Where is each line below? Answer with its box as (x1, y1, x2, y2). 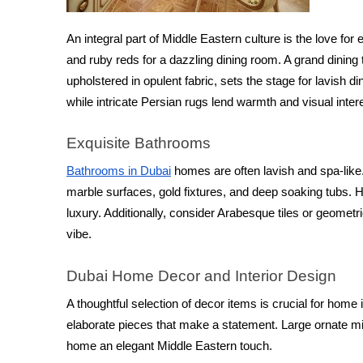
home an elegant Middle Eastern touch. (66, 339, 272, 352)
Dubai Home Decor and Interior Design (66, 267, 336, 284)
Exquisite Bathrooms (66, 134, 211, 152)
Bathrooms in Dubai (66, 164, 171, 178)
